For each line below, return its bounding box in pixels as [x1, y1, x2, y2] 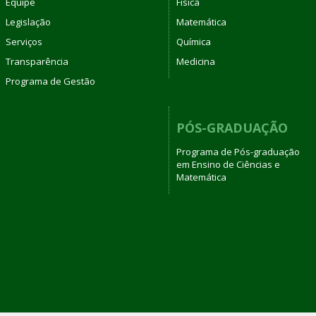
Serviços [5, 35, 42, 48]
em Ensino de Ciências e [176, 158, 280, 171]
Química [176, 35, 211, 48]
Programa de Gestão [5, 74, 95, 87]
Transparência [5, 54, 68, 68]
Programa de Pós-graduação [176, 145, 300, 158]
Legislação [5, 15, 51, 28]
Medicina [176, 54, 215, 68]
